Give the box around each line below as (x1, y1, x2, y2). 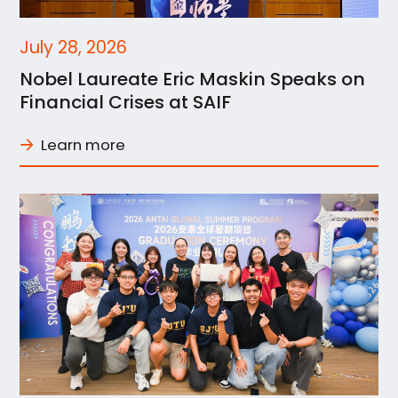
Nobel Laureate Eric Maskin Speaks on (20, 66, 366, 92)
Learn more (41, 133, 126, 155)
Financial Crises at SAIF (20, 89, 232, 115)
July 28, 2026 (20, 36, 128, 60)
